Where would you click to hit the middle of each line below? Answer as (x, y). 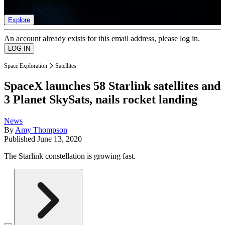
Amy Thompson (41, 130)
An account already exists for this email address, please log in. (102, 38)
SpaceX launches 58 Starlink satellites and (112, 86)
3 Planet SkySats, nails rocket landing (101, 100)
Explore (19, 20)
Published (21, 139)
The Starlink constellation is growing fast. (70, 156)
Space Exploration (26, 66)
